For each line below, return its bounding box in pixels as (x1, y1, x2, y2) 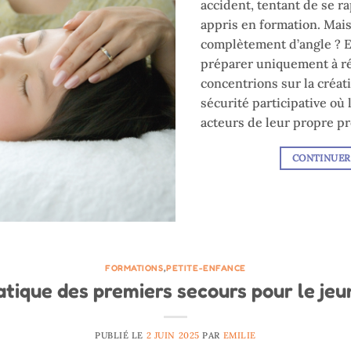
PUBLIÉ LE (95, 330, 147, 342)
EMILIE (223, 330, 256, 342)
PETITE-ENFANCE (166, 262, 246, 274)
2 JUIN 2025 (146, 330, 200, 342)
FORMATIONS (104, 262, 164, 274)
